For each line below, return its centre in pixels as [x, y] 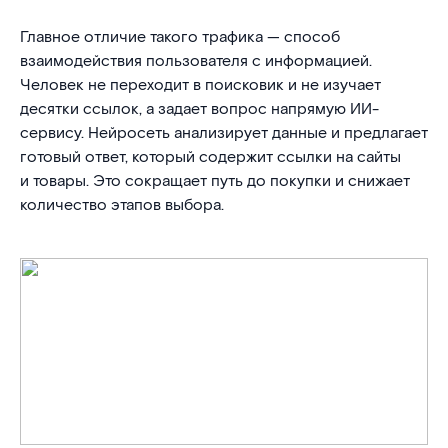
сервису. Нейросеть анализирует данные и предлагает [224, 133]
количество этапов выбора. [122, 205]
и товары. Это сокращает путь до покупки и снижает [215, 181]
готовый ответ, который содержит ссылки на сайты [210, 157]
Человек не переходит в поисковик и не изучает [200, 85]
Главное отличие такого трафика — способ [180, 37]
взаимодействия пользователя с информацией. [196, 61]
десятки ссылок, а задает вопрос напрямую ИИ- [199, 109]
